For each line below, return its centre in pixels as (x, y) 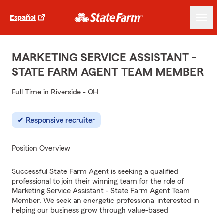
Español (23, 17)
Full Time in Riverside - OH (55, 92)
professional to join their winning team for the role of (98, 181)
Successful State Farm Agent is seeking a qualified (95, 171)
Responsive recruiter (60, 120)
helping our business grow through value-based (90, 210)
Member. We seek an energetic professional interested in (105, 201)
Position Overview (41, 148)
